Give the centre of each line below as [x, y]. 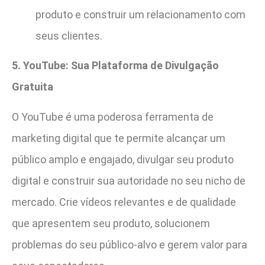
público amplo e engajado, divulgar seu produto [123, 159]
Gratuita [33, 87]
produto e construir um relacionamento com [140, 15]
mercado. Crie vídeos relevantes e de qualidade [124, 202]
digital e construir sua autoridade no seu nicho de [129, 180]
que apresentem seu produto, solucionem [111, 223]
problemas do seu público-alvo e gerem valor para [130, 244]
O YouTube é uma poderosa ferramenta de [113, 117]
